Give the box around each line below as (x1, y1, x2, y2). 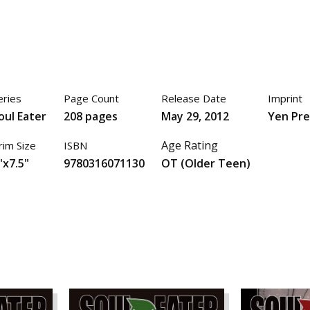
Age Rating (161, 138, 219, 154)
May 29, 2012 (161, 108, 230, 124)
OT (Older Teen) (161, 155, 251, 171)
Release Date (161, 91, 227, 106)
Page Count (63, 91, 119, 106)
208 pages (63, 108, 118, 124)
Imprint (267, 91, 302, 106)
